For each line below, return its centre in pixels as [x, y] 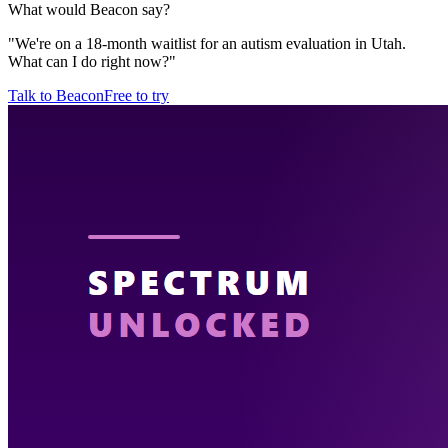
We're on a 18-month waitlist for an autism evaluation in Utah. [210, 43]
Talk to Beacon [56, 95]
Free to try [136, 95]
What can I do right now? [88, 61]
